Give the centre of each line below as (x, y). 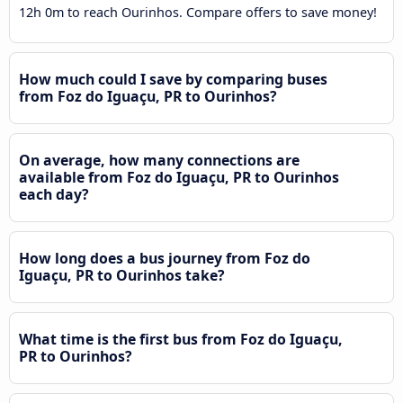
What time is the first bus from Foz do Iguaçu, (181, 339)
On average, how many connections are (159, 160)
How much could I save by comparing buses (173, 79)
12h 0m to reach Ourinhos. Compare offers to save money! (198, 12)
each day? (54, 194)
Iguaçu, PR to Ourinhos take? (122, 275)
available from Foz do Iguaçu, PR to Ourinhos (179, 177)
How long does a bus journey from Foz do (165, 258)
